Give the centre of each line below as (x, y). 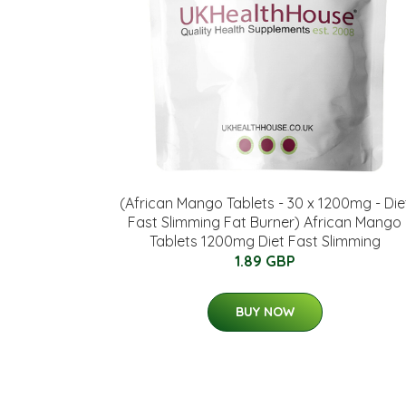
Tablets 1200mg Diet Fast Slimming (265, 241)
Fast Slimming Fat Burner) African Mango (265, 222)
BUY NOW (265, 312)
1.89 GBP (265, 261)
